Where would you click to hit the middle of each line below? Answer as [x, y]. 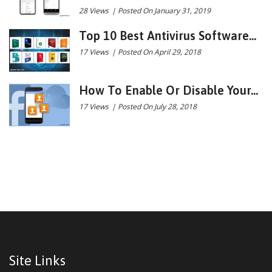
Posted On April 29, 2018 [159, 52]
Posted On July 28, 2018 [157, 106]
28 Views [94, 10]
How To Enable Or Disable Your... [168, 90]
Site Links [37, 260]
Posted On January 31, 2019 [164, 10]
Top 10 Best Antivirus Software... [168, 35]
